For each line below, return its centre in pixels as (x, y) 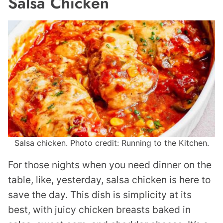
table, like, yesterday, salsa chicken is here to (109, 180)
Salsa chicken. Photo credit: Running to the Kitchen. (111, 143)
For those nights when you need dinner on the (110, 165)
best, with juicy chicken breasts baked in (99, 210)
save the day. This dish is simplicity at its (100, 195)
